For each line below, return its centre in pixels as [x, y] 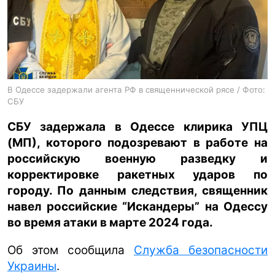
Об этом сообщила [71, 250]
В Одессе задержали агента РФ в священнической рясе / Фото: [136, 89]
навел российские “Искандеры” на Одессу [137, 206]
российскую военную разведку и [137, 158]
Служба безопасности [201, 250]
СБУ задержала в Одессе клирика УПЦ [137, 126]
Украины [32, 266]
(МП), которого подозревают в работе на [137, 142]
